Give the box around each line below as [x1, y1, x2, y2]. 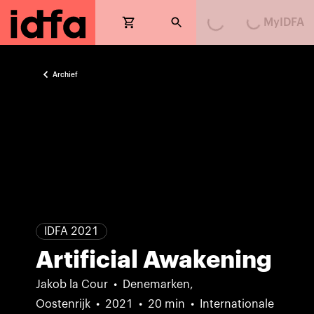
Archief [53, 71, 78, 78]
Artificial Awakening [36, 248, 273, 272]
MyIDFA [263, 17, 304, 28]
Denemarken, [123, 279, 194, 290]
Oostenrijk [36, 299, 91, 310]
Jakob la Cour [36, 279, 109, 290]
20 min [148, 299, 186, 310]
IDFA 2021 [44, 226, 100, 237]
